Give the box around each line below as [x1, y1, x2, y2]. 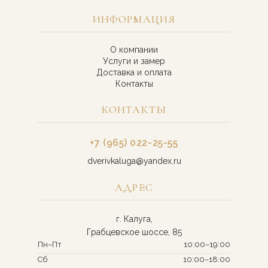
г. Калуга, [115, 214, 153, 224]
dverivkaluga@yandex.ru [87, 156, 181, 166]
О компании [110, 45, 158, 54]
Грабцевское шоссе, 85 [86, 227, 182, 237]
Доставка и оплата [96, 68, 172, 77]
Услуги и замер [103, 56, 165, 66]
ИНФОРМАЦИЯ [93, 13, 175, 26]
